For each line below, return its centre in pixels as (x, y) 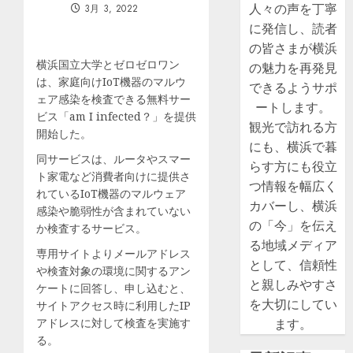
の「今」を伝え (293, 225)
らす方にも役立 (293, 166)
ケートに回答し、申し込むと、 (113, 288)
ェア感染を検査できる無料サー (113, 99)
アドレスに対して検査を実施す (113, 323)
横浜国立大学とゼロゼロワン (108, 64)
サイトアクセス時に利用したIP (113, 305)
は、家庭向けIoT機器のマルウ (111, 82)
